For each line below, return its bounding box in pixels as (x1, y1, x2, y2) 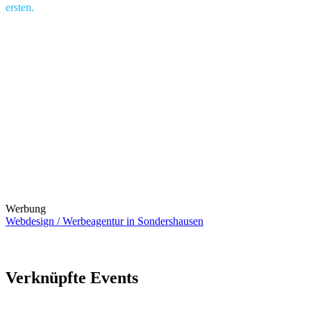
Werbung (6, 202, 46, 215)
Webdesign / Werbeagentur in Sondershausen (6, 215, 203, 227)
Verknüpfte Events (6, 269, 138, 287)
